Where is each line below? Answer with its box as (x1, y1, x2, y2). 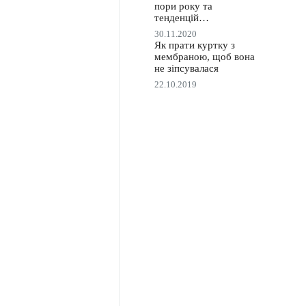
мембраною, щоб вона (154, 51, 255, 62)
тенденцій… (154, 12, 209, 23)
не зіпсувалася (154, 62, 219, 74)
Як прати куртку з (154, 39, 235, 51)
